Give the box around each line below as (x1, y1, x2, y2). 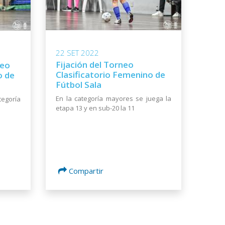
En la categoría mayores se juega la (56, 93, 171, 103)
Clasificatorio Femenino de (56, 68, 165, 80)
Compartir (69, 165, 103, 176)
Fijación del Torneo (56, 58, 134, 70)
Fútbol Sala (56, 78, 101, 90)
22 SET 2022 (56, 47, 99, 58)
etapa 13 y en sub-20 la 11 (56, 103, 135, 113)
